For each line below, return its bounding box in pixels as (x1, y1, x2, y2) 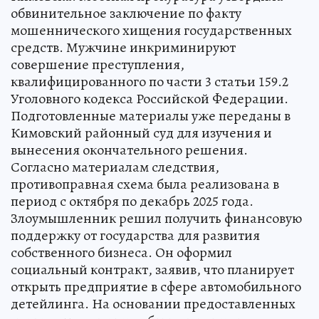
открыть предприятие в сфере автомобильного (11, 277, 301, 297)
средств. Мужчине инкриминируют (11, 38, 236, 58)
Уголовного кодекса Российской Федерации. (11, 89, 288, 109)
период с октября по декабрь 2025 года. (11, 192, 253, 211)
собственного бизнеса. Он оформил (11, 243, 232, 263)
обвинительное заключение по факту (11, 4, 241, 23)
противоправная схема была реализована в (11, 174, 279, 194)
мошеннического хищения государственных (11, 21, 292, 41)
